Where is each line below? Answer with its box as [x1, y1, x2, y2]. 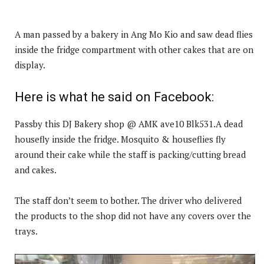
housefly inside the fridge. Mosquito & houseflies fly [15, 133, 226, 146]
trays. [15, 225, 38, 237]
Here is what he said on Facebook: [15, 90, 214, 105]
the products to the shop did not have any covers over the [15, 210, 251, 222]
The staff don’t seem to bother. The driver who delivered [15, 194, 242, 207]
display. [15, 59, 45, 71]
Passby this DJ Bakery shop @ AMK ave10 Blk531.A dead [15, 118, 243, 130]
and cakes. [15, 164, 57, 176]
